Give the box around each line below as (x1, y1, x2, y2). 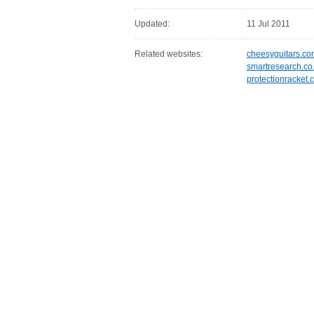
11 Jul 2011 (247, 19, 290, 29)
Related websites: (135, 49, 203, 60)
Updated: (135, 19, 170, 29)
